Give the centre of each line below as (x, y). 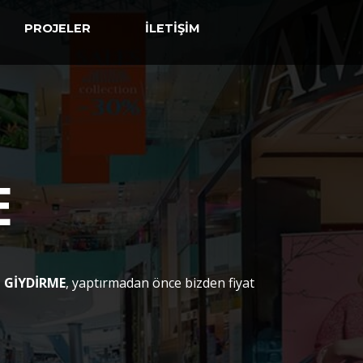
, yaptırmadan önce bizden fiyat (160, 283)
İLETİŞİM (173, 28)
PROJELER (58, 28)
